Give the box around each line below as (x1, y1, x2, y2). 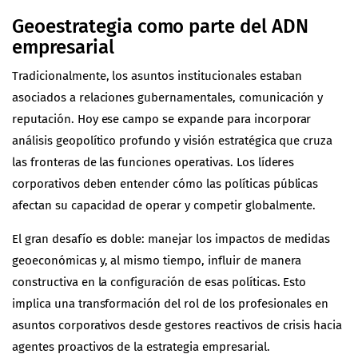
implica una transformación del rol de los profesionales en (12, 296, 329, 311)
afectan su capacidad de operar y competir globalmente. (12, 197, 316, 213)
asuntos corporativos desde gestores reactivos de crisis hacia (12, 317, 343, 332)
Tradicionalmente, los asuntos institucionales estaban (12, 68, 303, 83)
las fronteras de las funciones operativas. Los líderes (12, 154, 295, 169)
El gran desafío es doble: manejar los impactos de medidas (12, 231, 331, 246)
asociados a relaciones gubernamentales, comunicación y (12, 89, 324, 105)
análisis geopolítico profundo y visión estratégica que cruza (12, 133, 333, 148)
